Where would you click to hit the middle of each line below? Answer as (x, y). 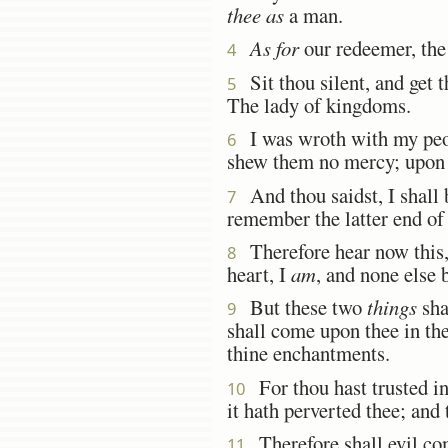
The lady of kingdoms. (319, 104)
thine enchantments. (308, 353)
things (392, 307)
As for (274, 48)
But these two (301, 307)
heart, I (259, 273)
